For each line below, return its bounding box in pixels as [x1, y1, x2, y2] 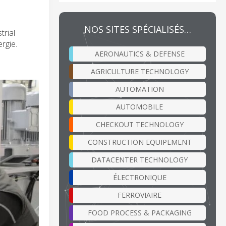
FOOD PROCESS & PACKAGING [87, 207, 192, 217]
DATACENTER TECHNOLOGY [91, 154, 188, 164]
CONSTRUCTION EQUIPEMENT [87, 137, 192, 147]
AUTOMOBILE [116, 101, 163, 111]
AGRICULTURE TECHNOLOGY [90, 66, 189, 76]
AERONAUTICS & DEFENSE [94, 48, 185, 59]
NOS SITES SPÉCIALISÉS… [84, 23, 191, 35]
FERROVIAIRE [118, 190, 161, 200]
